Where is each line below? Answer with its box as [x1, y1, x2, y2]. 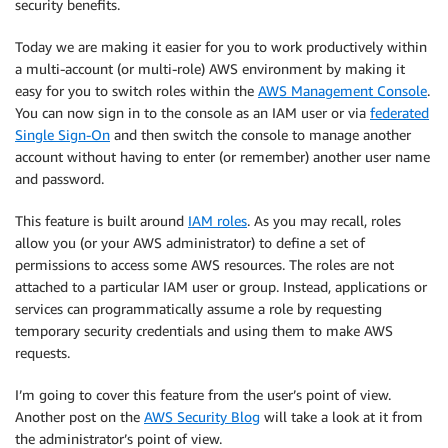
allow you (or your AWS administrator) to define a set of [15, 234, 365, 251]
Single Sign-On [15, 126, 110, 143]
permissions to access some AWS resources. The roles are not [15, 256, 394, 273]
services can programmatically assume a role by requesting [15, 300, 382, 317]
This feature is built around [15, 212, 188, 229]
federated [370, 104, 429, 121]
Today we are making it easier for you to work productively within [15, 38, 427, 55]
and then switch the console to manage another [110, 126, 411, 143]
